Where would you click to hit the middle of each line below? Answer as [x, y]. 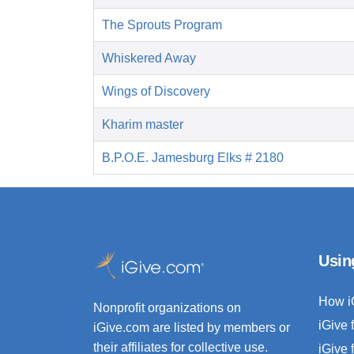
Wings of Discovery [156, 92]
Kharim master [143, 125]
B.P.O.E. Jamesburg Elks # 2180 [193, 158]
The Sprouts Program [162, 25]
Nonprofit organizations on [167, 308]
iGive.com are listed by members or [192, 328]
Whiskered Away [149, 58]
